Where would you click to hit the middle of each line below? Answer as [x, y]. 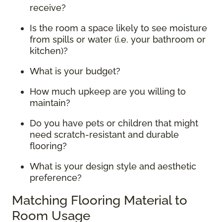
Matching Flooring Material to [100, 200]
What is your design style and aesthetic [113, 166]
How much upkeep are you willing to [108, 91]
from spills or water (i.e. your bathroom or [118, 39]
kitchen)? [49, 51]
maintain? [50, 103]
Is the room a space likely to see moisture [118, 28]
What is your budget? [75, 71]
